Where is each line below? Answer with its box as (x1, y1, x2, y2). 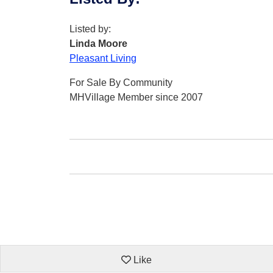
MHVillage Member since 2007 (69, 92, 203, 102)
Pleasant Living (69, 53, 136, 63)
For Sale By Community (69, 77, 172, 88)
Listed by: (69, 24, 111, 34)
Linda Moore (69, 38, 127, 49)
